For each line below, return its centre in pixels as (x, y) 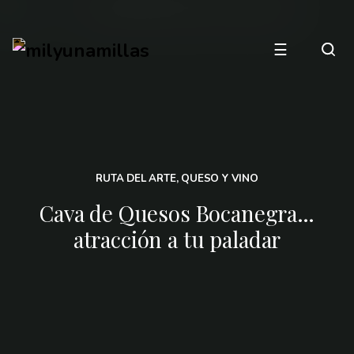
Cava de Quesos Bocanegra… (177, 213)
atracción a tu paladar (177, 239)
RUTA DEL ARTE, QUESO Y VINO (177, 179)
